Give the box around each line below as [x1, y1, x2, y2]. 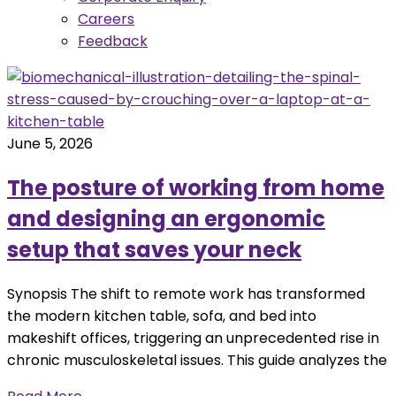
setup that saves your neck [7, 235, 301, 265]
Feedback [78, 31, 148, 52]
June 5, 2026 [7, 133, 93, 155]
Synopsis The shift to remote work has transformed [7, 284, 365, 305]
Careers [78, 9, 134, 30]
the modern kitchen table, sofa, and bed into [7, 306, 316, 327]
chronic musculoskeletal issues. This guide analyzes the [7, 350, 387, 371]
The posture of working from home [7, 173, 385, 203]
